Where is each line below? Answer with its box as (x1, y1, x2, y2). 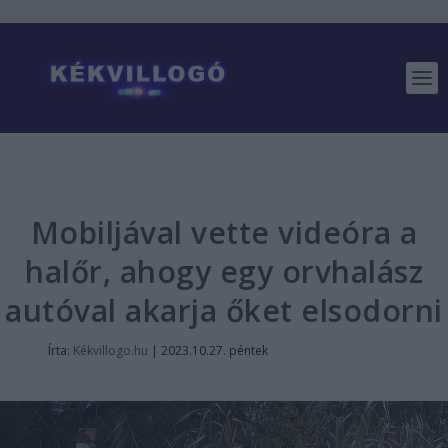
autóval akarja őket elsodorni (5, 290, 443, 331)
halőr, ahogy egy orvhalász (25, 251, 423, 292)
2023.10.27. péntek (160, 342, 268, 359)
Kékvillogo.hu (72, 342, 148, 359)
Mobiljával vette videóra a (30, 212, 418, 253)
